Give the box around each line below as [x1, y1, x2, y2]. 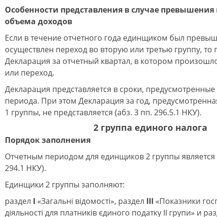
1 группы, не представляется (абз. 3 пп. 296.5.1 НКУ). [5, 107, 201, 118]
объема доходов [5, 16, 72, 27]
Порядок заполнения [5, 135, 91, 145]
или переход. [5, 67, 54, 78]
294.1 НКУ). [5, 163, 46, 173]
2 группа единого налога [93, 122, 207, 133]
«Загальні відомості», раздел [35, 196, 146, 206]
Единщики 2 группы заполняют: [5, 179, 124, 190]
